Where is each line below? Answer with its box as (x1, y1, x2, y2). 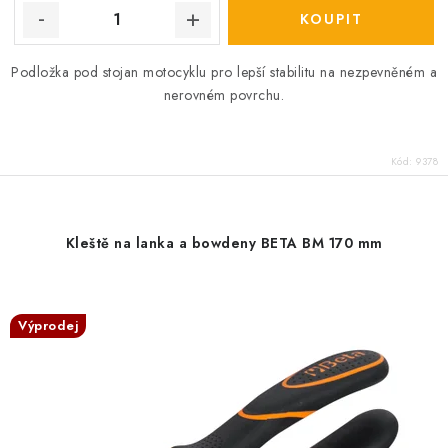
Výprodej (18, 316, 78, 335)
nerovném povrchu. (163, 85, 285, 105)
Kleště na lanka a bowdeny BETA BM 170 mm (65, 233, 383, 253)
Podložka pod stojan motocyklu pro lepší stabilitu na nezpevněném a (11, 62, 437, 82)
